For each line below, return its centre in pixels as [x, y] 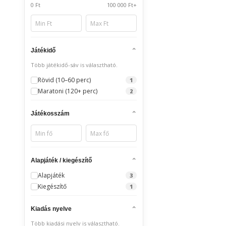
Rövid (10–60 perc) [64, 80]
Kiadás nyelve [51, 209]
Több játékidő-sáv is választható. [74, 65]
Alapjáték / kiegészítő [61, 160]
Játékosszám [50, 113]
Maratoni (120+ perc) [68, 91]
